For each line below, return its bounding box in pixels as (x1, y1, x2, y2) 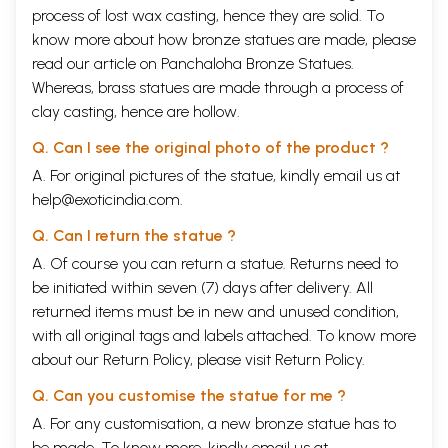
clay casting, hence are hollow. (32, 102, 240, 122)
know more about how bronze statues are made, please (32, 30, 416, 50)
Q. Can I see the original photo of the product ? (32, 138, 389, 158)
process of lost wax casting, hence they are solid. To (32, 6, 384, 26)
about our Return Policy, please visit (32, 350, 275, 370)
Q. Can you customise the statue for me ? (32, 386, 346, 406)
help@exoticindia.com (32, 190, 180, 210)
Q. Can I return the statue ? (32, 226, 236, 246)
